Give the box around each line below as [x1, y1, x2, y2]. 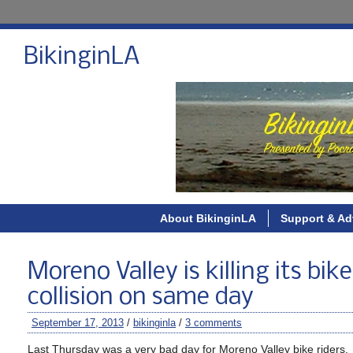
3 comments [185, 317, 242, 329]
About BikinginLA [159, 212, 256, 225]
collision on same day [28, 285, 254, 310]
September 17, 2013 [32, 317, 124, 329]
